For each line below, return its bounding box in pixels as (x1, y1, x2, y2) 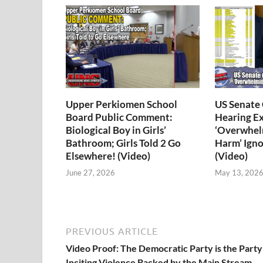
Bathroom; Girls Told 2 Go (66, 136, 181, 149)
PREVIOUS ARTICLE (66, 226, 158, 237)
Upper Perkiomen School (66, 97, 177, 110)
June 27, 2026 (66, 168, 115, 178)
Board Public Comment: (66, 110, 173, 123)
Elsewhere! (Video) (66, 149, 150, 162)
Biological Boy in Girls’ (66, 123, 166, 136)
